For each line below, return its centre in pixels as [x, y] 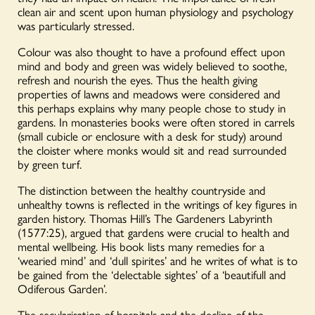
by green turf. [50, 163]
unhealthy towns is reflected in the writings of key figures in [157, 204]
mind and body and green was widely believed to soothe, [152, 65]
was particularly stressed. [76, 25]
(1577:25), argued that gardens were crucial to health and [154, 232]
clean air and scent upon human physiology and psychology [155, 11]
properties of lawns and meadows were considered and [149, 93]
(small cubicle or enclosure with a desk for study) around [150, 135]
